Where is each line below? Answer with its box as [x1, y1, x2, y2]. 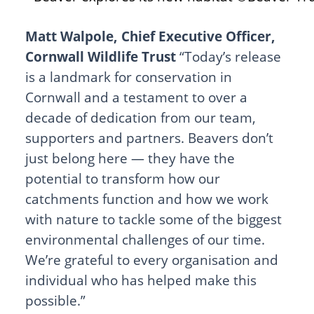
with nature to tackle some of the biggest [25, 210, 282, 228]
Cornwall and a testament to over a [25, 88, 247, 106]
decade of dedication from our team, [25, 108, 256, 126]
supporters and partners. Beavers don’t [25, 128, 273, 146]
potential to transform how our [25, 169, 220, 187]
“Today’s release [179, 47, 281, 65]
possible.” [25, 291, 86, 309]
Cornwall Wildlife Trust [25, 47, 179, 65]
